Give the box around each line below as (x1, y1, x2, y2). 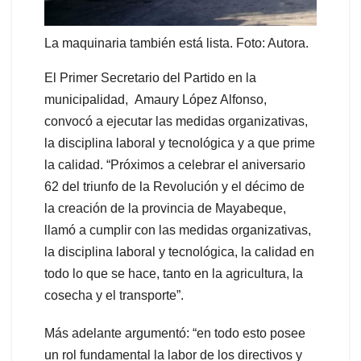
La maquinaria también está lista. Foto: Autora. (44, 36, 309, 51)
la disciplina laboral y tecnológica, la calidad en (44, 245, 314, 259)
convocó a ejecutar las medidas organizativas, (44, 114, 308, 129)
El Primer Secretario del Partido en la (44, 71, 256, 85)
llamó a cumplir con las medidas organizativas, (44, 223, 311, 238)
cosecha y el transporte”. (44, 288, 184, 303)
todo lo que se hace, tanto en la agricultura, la (44, 267, 303, 281)
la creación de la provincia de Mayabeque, (44, 201, 286, 216)
